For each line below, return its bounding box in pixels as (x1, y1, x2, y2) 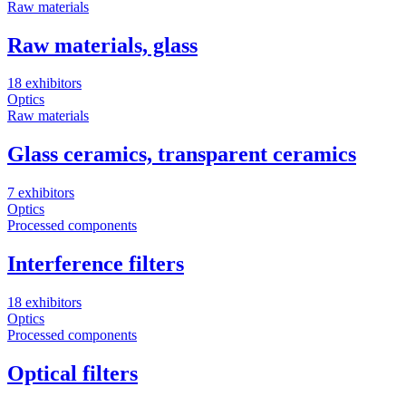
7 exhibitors (7, 185, 74, 201)
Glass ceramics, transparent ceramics (7, 142, 356, 167)
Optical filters (7, 362, 138, 385)
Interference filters (7, 252, 184, 276)
